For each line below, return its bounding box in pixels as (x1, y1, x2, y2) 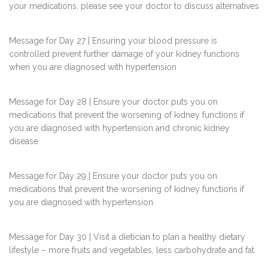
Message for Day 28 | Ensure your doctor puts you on (9, 97, 218, 107)
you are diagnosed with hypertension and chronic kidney (9, 123, 230, 133)
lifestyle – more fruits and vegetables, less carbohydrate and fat (9, 245, 254, 255)
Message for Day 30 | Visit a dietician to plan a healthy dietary (9, 232, 245, 242)
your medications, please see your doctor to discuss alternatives (9, 1, 259, 11)
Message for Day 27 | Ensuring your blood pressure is (9, 36, 217, 46)
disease (9, 136, 38, 147)
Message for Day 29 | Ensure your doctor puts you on (9, 171, 217, 181)
